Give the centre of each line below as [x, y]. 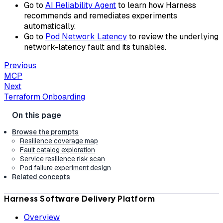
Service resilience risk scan [62, 159]
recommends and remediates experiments [101, 15]
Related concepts [41, 176]
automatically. [50, 26]
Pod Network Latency [86, 36]
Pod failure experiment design [65, 167]
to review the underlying [173, 36]
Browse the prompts [45, 132]
